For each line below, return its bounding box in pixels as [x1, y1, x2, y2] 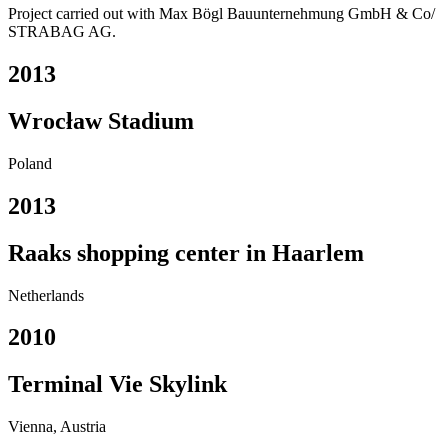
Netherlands [8, 286, 84, 304]
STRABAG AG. [8, 23, 116, 41]
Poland [8, 154, 52, 172]
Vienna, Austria [8, 418, 106, 436]
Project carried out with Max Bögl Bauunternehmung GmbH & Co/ [8, 5, 435, 23]
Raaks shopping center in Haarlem [8, 239, 364, 266]
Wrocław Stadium [8, 107, 194, 134]
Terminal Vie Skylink [8, 371, 227, 398]
